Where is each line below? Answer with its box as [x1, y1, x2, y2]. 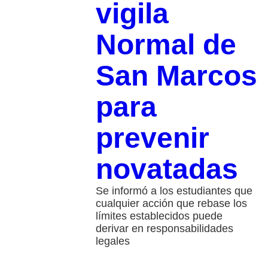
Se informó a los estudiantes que [95, 185, 252, 197]
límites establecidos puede [95, 210, 223, 223]
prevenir [95, 122, 209, 154]
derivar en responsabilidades [95, 223, 233, 235]
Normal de [95, 29, 236, 61]
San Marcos [95, 60, 257, 92]
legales [95, 235, 130, 248]
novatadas [95, 153, 238, 185]
